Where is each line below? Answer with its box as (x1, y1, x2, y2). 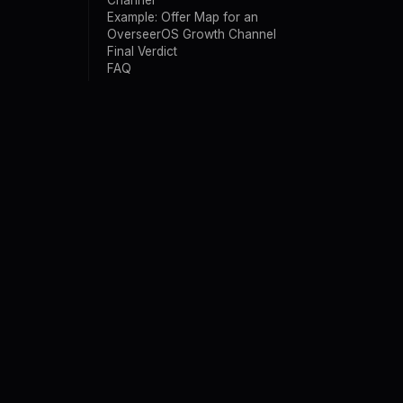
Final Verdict (107, 44, 177, 58)
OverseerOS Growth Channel (107, 27, 276, 41)
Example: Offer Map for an (107, 10, 258, 24)
